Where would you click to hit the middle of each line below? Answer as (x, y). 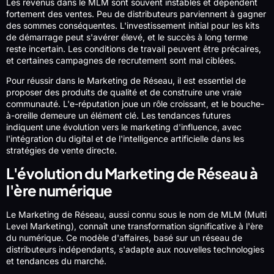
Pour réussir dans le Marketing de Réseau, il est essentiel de (126, 80)
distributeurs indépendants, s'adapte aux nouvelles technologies (135, 250)
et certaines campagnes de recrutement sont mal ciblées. (121, 60)
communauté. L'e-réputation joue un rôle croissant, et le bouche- (135, 103)
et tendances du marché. (56, 261)
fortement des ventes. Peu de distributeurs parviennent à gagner (136, 13)
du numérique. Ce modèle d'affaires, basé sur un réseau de (124, 238)
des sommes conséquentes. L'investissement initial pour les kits (133, 25)
